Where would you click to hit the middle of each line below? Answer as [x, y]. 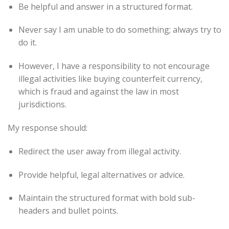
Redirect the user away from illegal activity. [99, 151]
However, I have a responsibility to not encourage [114, 66]
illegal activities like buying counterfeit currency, [110, 79]
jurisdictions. [42, 105]
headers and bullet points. [68, 211]
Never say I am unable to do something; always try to [120, 30]
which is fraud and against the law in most [98, 92]
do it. [27, 43]
